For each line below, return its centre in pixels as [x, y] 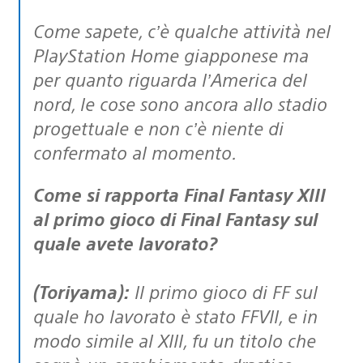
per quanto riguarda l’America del [170, 79]
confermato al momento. [135, 152]
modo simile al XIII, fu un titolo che [175, 340]
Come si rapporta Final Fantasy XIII [38, 194]
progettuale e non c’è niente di [158, 127]
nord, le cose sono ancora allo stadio [180, 103]
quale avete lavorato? [125, 242]
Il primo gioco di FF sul [224, 291]
